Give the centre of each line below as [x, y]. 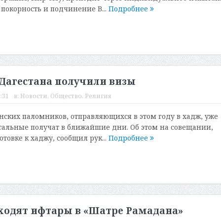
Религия [98, 96]
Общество [66, 96]
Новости [34, 96]
